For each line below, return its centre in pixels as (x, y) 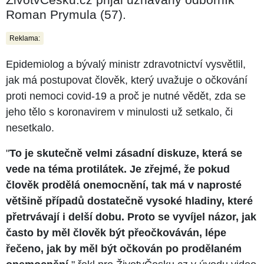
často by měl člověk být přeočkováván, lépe (116, 232)
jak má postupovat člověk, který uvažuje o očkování (127, 80)
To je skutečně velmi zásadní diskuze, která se (126, 153)
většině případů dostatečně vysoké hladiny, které (129, 201)
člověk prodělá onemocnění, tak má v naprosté (124, 185)
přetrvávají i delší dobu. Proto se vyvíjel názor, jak (131, 217)
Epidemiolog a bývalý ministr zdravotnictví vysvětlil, (126, 64)
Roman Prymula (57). (66, 14)
